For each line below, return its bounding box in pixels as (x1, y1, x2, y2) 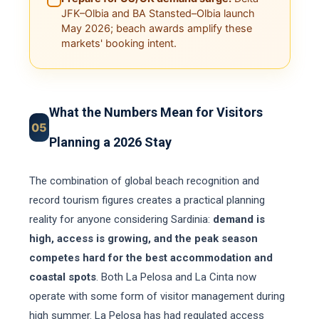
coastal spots (28, 271, 96, 283)
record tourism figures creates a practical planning (28, 194, 265, 206)
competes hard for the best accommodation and (28, 251, 273, 264)
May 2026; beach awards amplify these (61, 22, 252, 35)
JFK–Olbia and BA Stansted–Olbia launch (61, 7, 255, 20)
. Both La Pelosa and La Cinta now (95, 271, 256, 283)
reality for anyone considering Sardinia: (28, 213, 213, 226)
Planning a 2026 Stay (48, 135, 172, 150)
